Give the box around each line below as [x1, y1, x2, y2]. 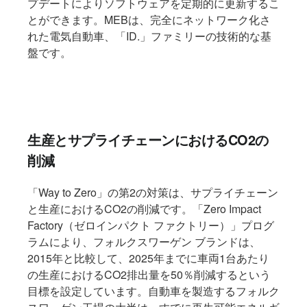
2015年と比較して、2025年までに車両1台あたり [27, 250, 269, 267]
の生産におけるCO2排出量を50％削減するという [27, 267, 271, 283]
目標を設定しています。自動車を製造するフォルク [27, 283, 280, 299]
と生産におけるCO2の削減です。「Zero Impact [27, 201, 261, 217]
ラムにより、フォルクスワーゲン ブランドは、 [27, 234, 260, 250]
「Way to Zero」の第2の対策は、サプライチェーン [27, 184, 278, 201]
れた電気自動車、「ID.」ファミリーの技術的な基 [27, 28, 271, 45]
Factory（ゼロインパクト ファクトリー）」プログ [27, 217, 274, 234]
